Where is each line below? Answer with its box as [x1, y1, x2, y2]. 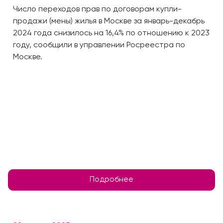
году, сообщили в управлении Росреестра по [13, 41, 185, 49]
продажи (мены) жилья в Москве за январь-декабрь [13, 17, 205, 25]
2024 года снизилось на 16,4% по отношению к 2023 [13, 29, 210, 37]
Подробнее [90, 176, 133, 184]
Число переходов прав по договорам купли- [13, 5, 182, 13]
